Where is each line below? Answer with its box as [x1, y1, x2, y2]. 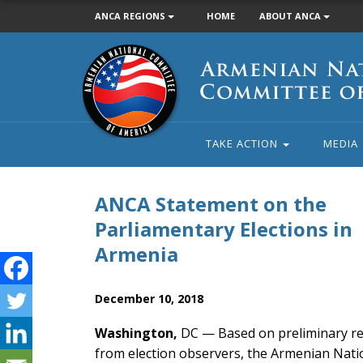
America [82, 116, 125, 131]
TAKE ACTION [205, 136, 281, 151]
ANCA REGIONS [95, 10, 168, 22]
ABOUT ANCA [259, 10, 323, 22]
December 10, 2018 [95, 291, 203, 306]
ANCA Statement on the [95, 190, 327, 217]
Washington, [95, 324, 181, 342]
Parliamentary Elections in [95, 216, 352, 242]
